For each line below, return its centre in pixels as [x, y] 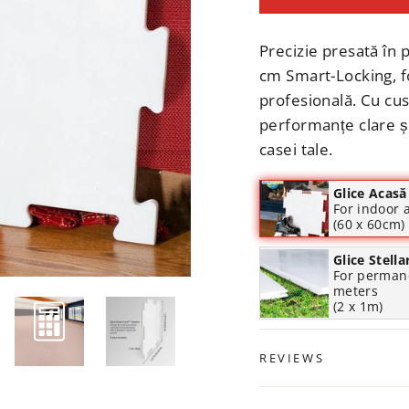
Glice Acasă [370, 193]
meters [356, 291]
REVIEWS [292, 357]
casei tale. [296, 149]
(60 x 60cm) [369, 224]
